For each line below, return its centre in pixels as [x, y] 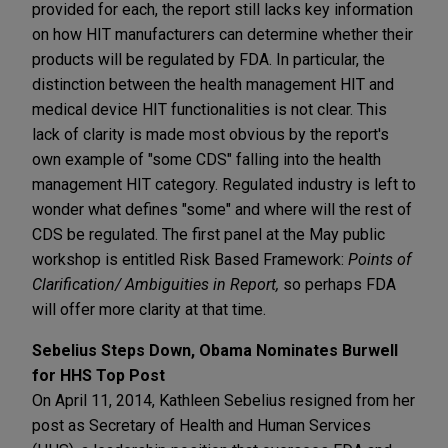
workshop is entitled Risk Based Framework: [190, 259]
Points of [379, 259]
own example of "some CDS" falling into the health [206, 159]
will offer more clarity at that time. [149, 309]
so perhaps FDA [337, 284]
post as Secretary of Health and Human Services [201, 425]
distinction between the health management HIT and [213, 84]
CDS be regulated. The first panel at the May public [208, 234]
